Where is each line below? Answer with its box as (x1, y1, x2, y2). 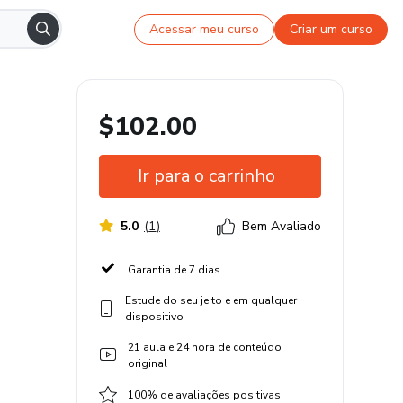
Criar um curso (290, 20, 373, 38)
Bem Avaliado (242, 218, 321, 235)
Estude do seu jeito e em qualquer (124, 293, 297, 308)
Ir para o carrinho (138, 164, 275, 188)
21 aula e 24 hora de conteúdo (127, 340, 282, 354)
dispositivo (124, 309, 184, 324)
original (127, 356, 167, 371)
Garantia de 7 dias (128, 263, 220, 277)
